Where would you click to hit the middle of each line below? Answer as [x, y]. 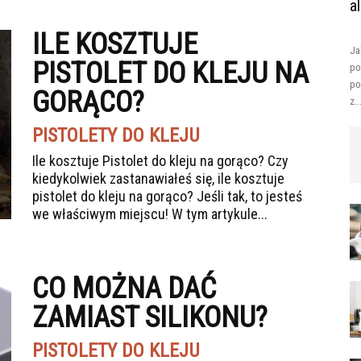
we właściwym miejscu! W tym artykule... [150, 214]
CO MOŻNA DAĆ [124, 288]
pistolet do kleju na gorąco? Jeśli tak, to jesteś [167, 196]
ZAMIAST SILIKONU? [150, 317]
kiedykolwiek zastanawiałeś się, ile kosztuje [158, 178]
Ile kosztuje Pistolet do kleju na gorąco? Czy [160, 161]
